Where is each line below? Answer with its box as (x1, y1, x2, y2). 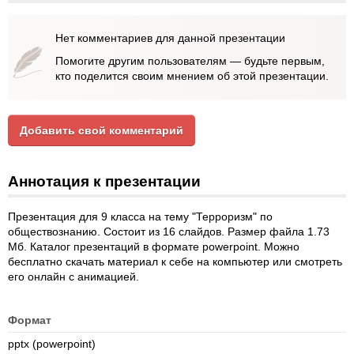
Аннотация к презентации (8, 173, 201, 190)
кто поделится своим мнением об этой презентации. (55, 70, 329, 82)
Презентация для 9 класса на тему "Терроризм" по (8, 210, 273, 223)
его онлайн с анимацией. (8, 270, 139, 283)
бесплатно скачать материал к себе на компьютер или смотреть (8, 255, 342, 268)
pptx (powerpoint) (8, 337, 96, 350)
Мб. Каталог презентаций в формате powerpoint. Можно (8, 240, 299, 253)
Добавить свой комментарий (20, 124, 183, 137)
